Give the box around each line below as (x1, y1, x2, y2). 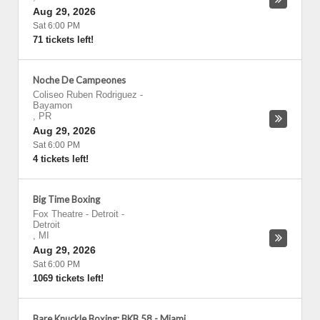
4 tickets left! (33, 154, 89, 164)
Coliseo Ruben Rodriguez (33, 89, 137, 100)
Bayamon (33, 100, 72, 111)
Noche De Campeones (33, 74, 126, 86)
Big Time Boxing (33, 194, 100, 205)
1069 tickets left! (33, 273, 104, 284)
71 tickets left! (33, 34, 94, 45)
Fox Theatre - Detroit (33, 209, 119, 219)
